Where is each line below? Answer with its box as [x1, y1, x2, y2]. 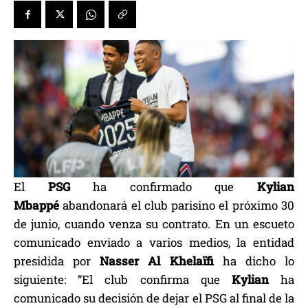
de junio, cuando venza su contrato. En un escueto [14, 216, 294, 232]
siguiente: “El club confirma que [14, 272, 232, 288]
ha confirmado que [93, 179, 258, 195]
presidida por [14, 253, 91, 269]
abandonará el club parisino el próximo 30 [59, 197, 294, 214]
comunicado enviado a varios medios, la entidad [14, 234, 294, 251]
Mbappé [14, 197, 59, 214]
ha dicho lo [213, 253, 295, 269]
